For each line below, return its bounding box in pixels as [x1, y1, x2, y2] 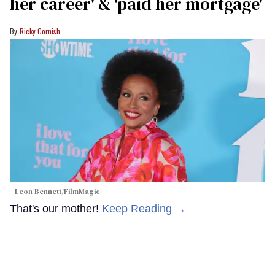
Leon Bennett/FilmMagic [15, 187, 100, 197]
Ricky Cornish [20, 25, 60, 36]
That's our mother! [10, 203, 102, 215]
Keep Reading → [102, 203, 186, 215]
